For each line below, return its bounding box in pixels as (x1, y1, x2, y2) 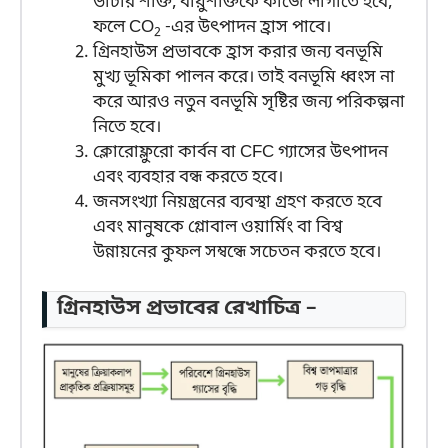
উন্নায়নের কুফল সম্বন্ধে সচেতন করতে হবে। (93, 241, 381, 265)
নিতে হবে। (93, 116, 161, 140)
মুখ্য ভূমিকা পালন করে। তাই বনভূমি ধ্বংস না (93, 66, 395, 90)
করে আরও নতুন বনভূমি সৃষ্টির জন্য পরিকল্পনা (93, 91, 405, 115)
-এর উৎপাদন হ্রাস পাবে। (161, 16, 331, 40)
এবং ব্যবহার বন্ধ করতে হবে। (93, 166, 283, 190)
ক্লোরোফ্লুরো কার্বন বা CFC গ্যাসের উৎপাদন (93, 141, 388, 165)
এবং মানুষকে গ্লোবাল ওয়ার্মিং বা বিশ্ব (93, 216, 343, 240)
